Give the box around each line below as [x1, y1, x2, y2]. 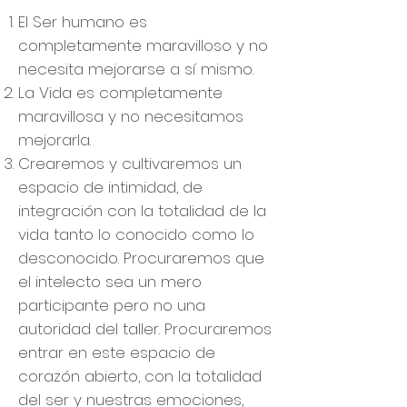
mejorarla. [18, 129, 95, 151]
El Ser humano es [18, 11, 147, 33]
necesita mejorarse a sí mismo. [18, 58, 253, 80]
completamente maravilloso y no [18, 35, 268, 56]
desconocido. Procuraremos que [18, 247, 264, 269]
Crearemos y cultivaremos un [18, 153, 242, 174]
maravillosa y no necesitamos [18, 105, 243, 127]
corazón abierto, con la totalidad [18, 365, 262, 387]
